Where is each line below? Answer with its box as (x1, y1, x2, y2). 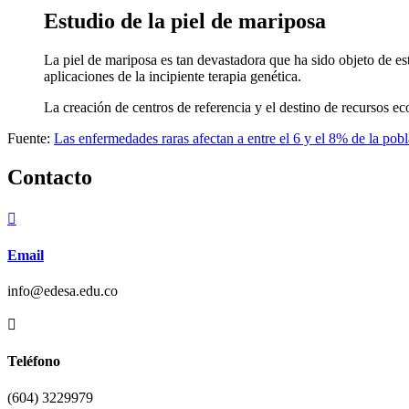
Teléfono (7, 353, 60, 370)
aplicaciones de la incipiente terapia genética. (44, 68, 301, 84)
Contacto (7, 164, 92, 189)
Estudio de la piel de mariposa (44, 8, 326, 33)
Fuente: (7, 130, 54, 146)
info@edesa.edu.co (7, 283, 118, 299)
